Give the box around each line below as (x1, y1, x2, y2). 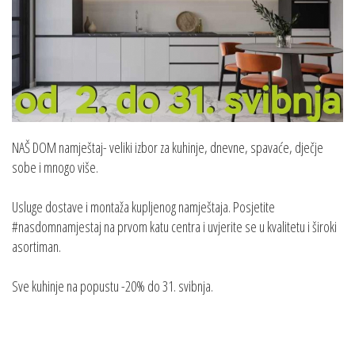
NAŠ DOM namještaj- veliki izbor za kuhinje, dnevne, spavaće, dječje (12, 138, 323, 158)
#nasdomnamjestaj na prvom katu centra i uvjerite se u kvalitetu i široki (12, 217, 337, 237)
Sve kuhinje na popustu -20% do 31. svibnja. (12, 277, 213, 296)
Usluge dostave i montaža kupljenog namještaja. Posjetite (12, 197, 275, 217)
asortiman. (12, 237, 61, 257)
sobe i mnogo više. (12, 158, 98, 177)
